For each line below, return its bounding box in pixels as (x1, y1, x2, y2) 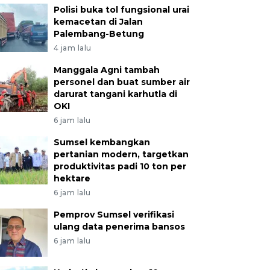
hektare (53, 173, 90, 184)
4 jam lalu (53, 43, 92, 52)
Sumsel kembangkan (53, 137, 150, 148)
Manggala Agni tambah (53, 64, 160, 75)
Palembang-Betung (53, 28, 144, 39)
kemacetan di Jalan (53, 16, 143, 27)
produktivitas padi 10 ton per (53, 161, 186, 172)
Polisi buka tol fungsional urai (53, 4, 189, 15)
